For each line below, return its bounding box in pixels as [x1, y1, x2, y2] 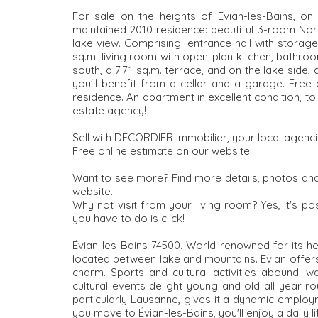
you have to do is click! [72, 211, 185, 225]
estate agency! [72, 103, 146, 117]
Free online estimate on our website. [72, 143, 252, 158]
